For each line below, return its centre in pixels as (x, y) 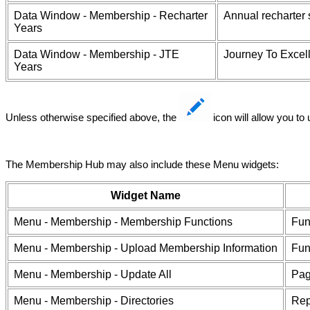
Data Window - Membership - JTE (97, 54)
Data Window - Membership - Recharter (111, 16)
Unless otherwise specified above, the (92, 117)
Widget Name (146, 195)
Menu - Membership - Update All (93, 274)
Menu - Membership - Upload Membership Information (146, 248)
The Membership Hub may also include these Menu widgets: (142, 164)
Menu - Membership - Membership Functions (123, 222)
